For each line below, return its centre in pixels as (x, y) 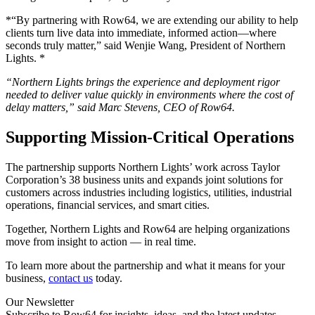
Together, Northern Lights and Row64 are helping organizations (148, 229)
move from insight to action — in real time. (101, 241)
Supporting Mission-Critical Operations (150, 137)
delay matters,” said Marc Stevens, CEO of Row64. (120, 108)
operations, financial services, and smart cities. (108, 205)
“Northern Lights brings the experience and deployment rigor (143, 82)
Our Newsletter (40, 302)
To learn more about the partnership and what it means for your (145, 265)
